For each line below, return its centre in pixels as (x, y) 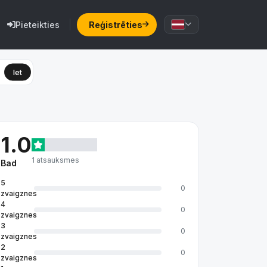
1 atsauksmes (55, 160)
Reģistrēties (115, 24)
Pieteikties (38, 24)
